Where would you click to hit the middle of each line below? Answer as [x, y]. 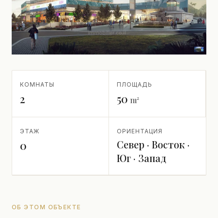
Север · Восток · [153, 144]
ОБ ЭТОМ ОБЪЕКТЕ [46, 207]
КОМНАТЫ [37, 84]
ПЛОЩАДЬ [135, 84]
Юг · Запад [142, 158]
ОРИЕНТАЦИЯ [140, 131]
